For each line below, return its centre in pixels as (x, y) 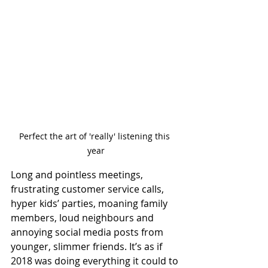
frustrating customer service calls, (89, 189)
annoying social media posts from (88, 232)
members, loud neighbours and (83, 218)
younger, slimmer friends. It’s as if (88, 246)
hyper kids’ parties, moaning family (90, 203)
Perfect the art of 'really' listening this (96, 136)
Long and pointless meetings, (78, 175)
